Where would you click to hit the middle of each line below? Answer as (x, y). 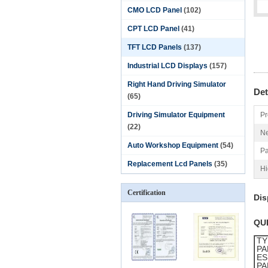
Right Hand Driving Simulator (177, 84)
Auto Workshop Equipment (173, 145)
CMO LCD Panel (155, 10)
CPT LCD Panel (153, 29)
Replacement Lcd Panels (170, 164)
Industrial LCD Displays (167, 66)
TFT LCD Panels (155, 47)
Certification (147, 193)
